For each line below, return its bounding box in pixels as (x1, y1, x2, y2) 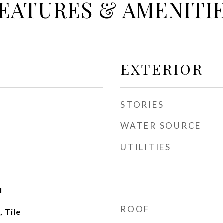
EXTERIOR (120, 59, 203, 78)
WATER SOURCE (120, 120, 201, 131)
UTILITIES (120, 142, 171, 152)
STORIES (120, 99, 164, 110)
